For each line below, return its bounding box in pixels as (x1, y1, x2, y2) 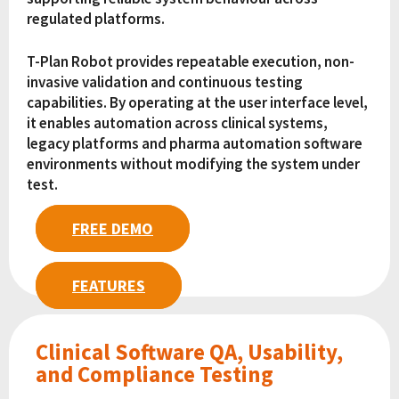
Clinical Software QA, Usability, (36, 337, 343, 366)
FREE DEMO (72, 217, 153, 239)
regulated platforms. (27, 8, 165, 28)
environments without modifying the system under (27, 154, 360, 175)
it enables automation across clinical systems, (27, 113, 328, 134)
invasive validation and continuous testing (27, 72, 303, 93)
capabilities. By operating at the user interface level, (27, 93, 368, 113)
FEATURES (72, 274, 145, 296)
